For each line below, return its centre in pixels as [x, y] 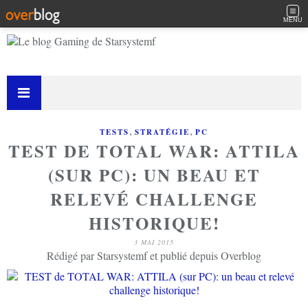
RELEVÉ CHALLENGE [154, 199]
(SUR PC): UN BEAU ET [154, 175]
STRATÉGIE [162, 132]
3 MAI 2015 [154, 242]
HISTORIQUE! [154, 223]
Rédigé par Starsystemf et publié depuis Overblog [154, 255]
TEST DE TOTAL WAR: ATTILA [154, 151]
